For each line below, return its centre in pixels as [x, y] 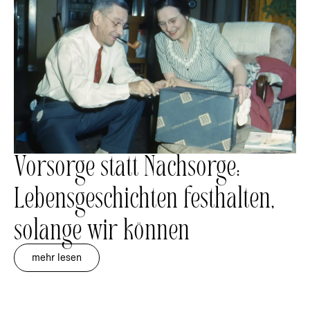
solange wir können [102, 234]
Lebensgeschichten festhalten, [144, 202]
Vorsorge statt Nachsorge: [127, 170]
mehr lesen [57, 258]
